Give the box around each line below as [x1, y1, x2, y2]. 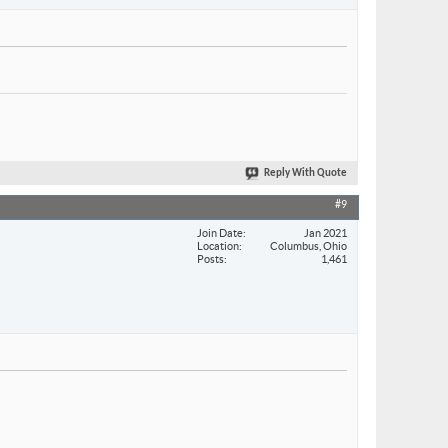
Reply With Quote [264, 168, 347, 180]
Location [197, 239, 239, 252]
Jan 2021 [304, 226, 347, 239]
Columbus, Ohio [270, 239, 347, 252]
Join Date [197, 226, 243, 239]
